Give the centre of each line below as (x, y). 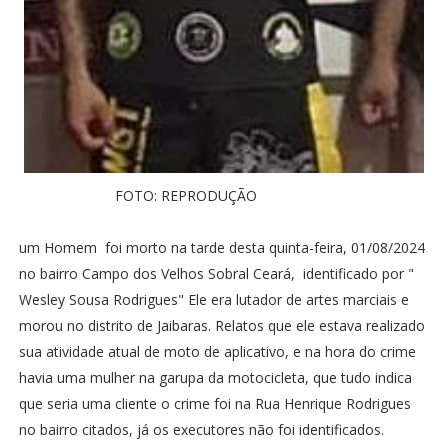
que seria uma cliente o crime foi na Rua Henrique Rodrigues (214, 404)
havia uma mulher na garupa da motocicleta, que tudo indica (215, 378)
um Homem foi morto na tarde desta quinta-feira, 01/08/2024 (221, 248)
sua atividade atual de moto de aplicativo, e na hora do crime (217, 352)
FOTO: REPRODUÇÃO (139, 196)
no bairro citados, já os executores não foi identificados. (201, 430)
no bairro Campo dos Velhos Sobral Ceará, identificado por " (216, 274)
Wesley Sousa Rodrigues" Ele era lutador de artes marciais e (213, 300)
